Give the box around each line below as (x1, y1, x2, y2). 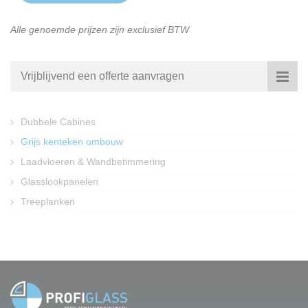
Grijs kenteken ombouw (21, 136, 123, 147)
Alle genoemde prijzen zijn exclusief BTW (10, 24, 189, 35)
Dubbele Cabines (21, 116, 96, 127)
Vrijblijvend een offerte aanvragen (21, 70, 184, 82)
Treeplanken (21, 196, 75, 207)
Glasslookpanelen (21, 176, 98, 187)
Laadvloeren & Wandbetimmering (21, 156, 166, 167)
